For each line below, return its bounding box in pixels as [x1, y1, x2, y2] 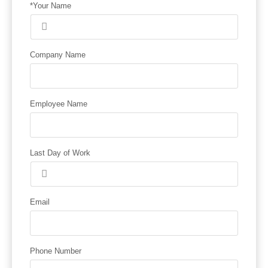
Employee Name [30, 99, 87, 108]
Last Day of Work [30, 148, 90, 157]
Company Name [30, 50, 86, 59]
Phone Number [30, 246, 81, 255]
